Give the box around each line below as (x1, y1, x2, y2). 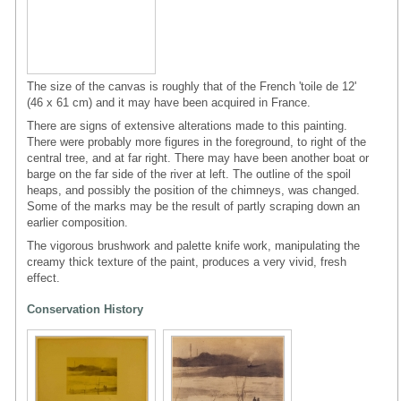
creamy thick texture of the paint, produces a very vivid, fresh (27, 254, 346, 269)
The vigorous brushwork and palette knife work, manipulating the (27, 238, 360, 252)
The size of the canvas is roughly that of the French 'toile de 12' (27, 79, 356, 93)
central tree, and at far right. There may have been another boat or (27, 150, 369, 165)
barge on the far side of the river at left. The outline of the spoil (27, 166, 351, 181)
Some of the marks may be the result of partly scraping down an (27, 199, 360, 213)
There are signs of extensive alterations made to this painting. (27, 118, 347, 132)
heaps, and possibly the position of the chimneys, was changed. (27, 183, 360, 197)
